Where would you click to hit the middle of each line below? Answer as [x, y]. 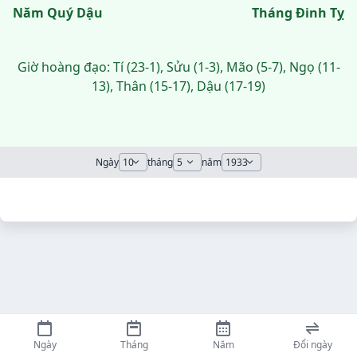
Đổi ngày [312, 345]
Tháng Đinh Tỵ [298, 13]
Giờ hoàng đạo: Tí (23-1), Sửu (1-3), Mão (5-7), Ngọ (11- [178, 67]
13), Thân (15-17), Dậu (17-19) [178, 86]
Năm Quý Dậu [58, 13]
